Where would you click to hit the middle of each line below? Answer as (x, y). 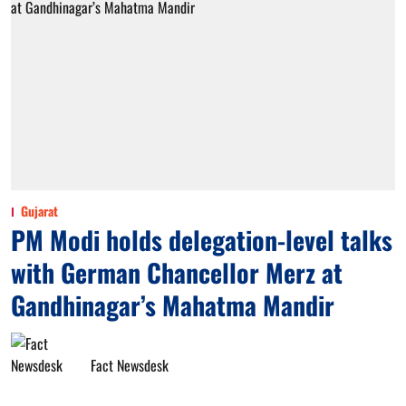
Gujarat (39, 211)
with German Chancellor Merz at (177, 272)
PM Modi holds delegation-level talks (202, 240)
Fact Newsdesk (130, 365)
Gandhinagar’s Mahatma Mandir (173, 305)
